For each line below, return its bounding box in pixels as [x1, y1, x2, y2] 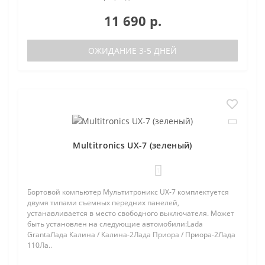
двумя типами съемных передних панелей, [27, 198, 179, 208]
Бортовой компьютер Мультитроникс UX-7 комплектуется [27, 187, 229, 197]
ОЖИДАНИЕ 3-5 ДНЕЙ [88, 45, 177, 56]
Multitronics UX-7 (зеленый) [73, 140, 192, 151]
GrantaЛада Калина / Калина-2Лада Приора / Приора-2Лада [27, 230, 235, 240]
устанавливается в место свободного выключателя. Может [27, 208, 234, 218]
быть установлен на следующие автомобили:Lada [27, 219, 203, 229]
